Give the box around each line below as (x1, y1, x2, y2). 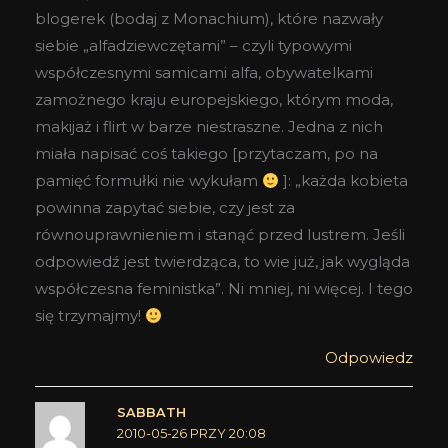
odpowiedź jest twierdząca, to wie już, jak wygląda (35, 252, 410, 272)
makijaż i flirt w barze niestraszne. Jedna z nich (35, 117, 383, 137)
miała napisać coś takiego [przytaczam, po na (35, 144, 378, 164)
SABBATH (116, 405, 186, 421)
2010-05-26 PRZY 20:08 (116, 426, 266, 442)
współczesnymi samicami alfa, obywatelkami (35, 63, 373, 83)
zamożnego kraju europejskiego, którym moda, (35, 90, 393, 110)
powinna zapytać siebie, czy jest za (35, 198, 295, 218)
